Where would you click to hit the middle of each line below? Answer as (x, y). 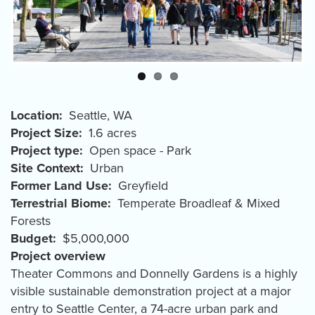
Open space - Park (140, 151)
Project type (45, 151)
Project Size (45, 133)
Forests (31, 221)
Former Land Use (59, 186)
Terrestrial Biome (59, 204)
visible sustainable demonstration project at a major (151, 291)
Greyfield (143, 186)
